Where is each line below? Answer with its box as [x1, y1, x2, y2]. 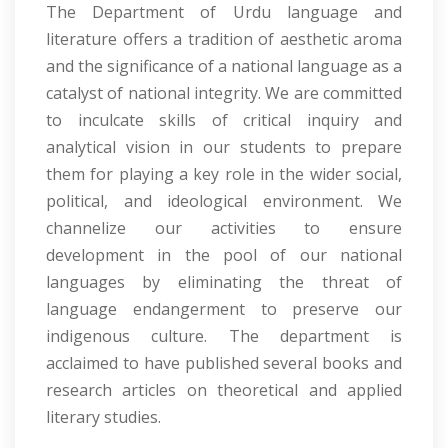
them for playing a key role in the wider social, [46, 163, 402, 186]
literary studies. [46, 406, 161, 429]
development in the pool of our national [46, 244, 402, 267]
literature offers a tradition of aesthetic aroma [46, 28, 402, 51]
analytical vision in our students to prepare [46, 136, 402, 159]
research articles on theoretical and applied [46, 379, 402, 402]
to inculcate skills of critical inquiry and [46, 109, 402, 132]
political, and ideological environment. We [46, 190, 402, 213]
